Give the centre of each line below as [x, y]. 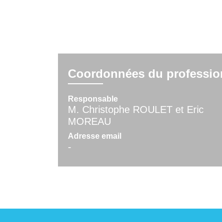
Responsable [93, 99]
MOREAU [89, 122]
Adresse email [95, 136]
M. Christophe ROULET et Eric [136, 110]
